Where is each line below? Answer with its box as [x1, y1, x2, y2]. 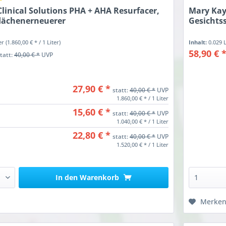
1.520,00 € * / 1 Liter [117, 140, 168, 148]
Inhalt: [189, 38, 209, 46]
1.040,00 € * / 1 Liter [117, 117, 168, 125]
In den [55, 172, 78, 182]
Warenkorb [80, 172, 120, 182]
